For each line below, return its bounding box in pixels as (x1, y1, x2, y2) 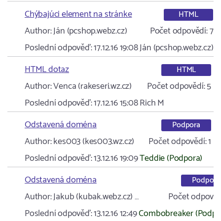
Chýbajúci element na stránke (25, 7, 132, 22)
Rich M (140, 96, 165, 110)
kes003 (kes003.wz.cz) (51, 134, 135, 149)
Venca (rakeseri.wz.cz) (51, 79, 132, 94)
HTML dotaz (25, 62, 69, 77)
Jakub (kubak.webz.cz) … (51, 189, 139, 204)
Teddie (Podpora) (140, 151, 203, 166)
